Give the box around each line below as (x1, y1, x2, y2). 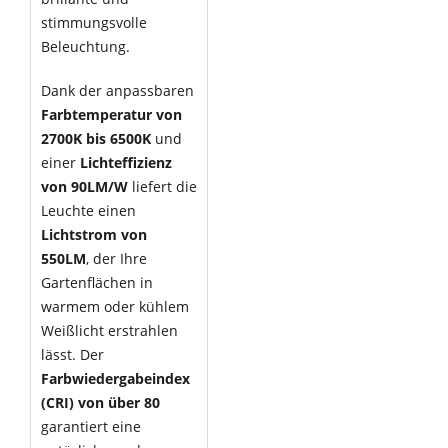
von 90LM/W (41, 177, 128, 196)
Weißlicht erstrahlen (41, 321, 178, 340)
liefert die (128, 177, 197, 196)
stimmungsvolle (41, 13, 147, 32)
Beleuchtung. (41, 37, 130, 56)
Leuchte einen (41, 201, 136, 220)
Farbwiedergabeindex (41, 369, 190, 388)
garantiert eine (41, 417, 141, 436)
